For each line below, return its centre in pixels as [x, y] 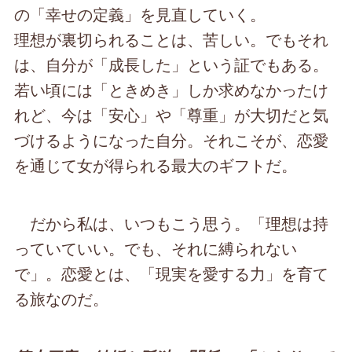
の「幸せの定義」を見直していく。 [140, 14]
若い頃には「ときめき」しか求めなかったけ [172, 90]
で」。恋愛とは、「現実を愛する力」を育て [172, 273]
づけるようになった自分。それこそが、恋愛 [172, 140]
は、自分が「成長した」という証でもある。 [172, 64]
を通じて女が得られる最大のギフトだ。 [156, 165]
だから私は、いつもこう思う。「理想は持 [172, 223]
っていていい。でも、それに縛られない [156, 248]
